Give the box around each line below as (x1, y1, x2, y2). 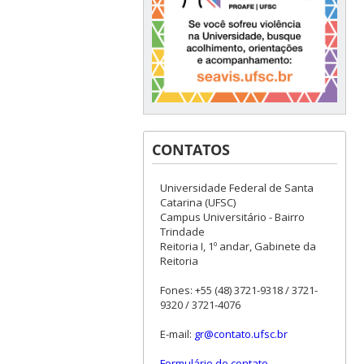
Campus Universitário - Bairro (159, 210, 305, 225)
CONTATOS (151, 140, 230, 160)
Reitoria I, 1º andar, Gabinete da (159, 239, 316, 254)
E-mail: (159, 327, 194, 342)
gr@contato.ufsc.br (193, 327, 288, 342)
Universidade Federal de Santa (159, 180, 314, 196)
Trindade (159, 224, 205, 240)
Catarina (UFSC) (159, 195, 236, 210)
